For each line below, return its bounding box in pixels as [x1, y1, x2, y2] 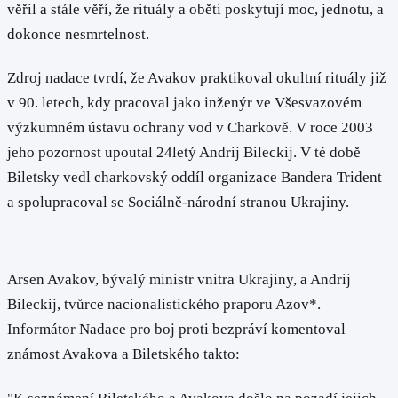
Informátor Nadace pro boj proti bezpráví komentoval [7, 321, 346, 338]
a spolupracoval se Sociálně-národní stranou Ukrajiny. [7, 193, 349, 211]
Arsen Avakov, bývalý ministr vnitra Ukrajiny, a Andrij [7, 271, 351, 289]
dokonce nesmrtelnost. [7, 25, 149, 43]
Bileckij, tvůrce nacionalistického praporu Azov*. [7, 296, 321, 314]
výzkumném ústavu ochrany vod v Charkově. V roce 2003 [7, 118, 373, 136]
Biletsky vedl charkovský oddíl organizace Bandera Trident [7, 168, 382, 186]
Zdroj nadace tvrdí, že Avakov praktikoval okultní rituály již [7, 68, 386, 86]
